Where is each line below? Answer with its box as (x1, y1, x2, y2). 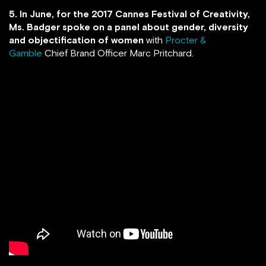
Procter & (165, 34, 206, 45)
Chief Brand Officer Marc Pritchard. (42, 47, 194, 58)
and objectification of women (9, 34, 144, 45)
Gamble (9, 47, 42, 58)
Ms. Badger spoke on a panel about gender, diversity (9, 21, 248, 32)
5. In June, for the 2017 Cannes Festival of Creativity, (9, 8, 250, 19)
